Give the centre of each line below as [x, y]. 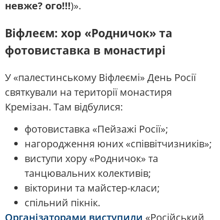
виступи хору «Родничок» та [91, 158]
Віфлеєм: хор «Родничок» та [89, 33]
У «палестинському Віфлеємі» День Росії [100, 78]
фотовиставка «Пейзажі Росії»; [96, 129]
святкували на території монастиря [88, 92]
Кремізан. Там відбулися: [64, 107]
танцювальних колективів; [88, 173]
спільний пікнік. [62, 202]
